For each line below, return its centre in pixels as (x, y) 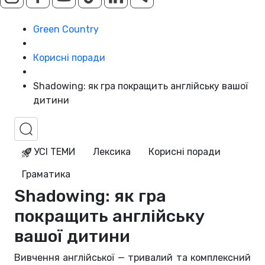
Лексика (112, 152)
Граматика (46, 174)
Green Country (66, 30)
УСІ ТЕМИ (53, 152)
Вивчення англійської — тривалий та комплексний (132, 258)
